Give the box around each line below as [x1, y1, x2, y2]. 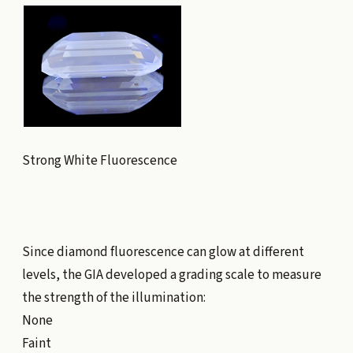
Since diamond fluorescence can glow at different [21, 242, 304, 262]
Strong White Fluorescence [21, 150, 177, 170]
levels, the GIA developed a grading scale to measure [21, 265, 321, 284]
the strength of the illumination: [21, 288, 206, 307]
